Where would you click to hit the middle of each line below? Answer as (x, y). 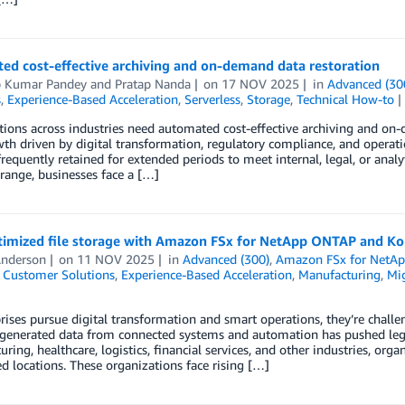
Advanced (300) (226, 259)
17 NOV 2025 (261, 84)
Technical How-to (345, 99)
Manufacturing (339, 274)
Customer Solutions (58, 274)
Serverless (212, 99)
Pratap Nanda (152, 84)
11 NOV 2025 (116, 259)
